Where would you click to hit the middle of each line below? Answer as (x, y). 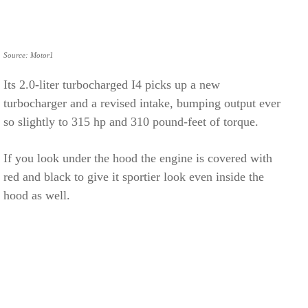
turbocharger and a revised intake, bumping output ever (142, 103)
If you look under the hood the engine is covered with (138, 158)
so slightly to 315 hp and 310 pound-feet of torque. (131, 121)
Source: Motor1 (29, 55)
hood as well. (37, 195)
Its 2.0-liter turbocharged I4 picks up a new (112, 84)
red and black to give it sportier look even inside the (134, 176)
